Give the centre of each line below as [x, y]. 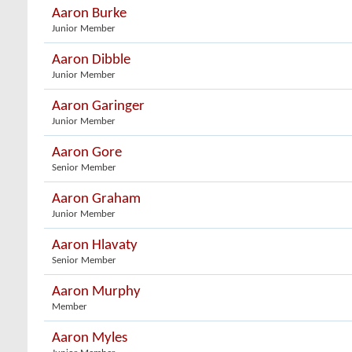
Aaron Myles [90, 338]
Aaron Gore [87, 153]
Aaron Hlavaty [95, 246]
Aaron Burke [89, 14]
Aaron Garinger [98, 106]
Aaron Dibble [91, 60]
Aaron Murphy [96, 292]
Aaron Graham [96, 199]
